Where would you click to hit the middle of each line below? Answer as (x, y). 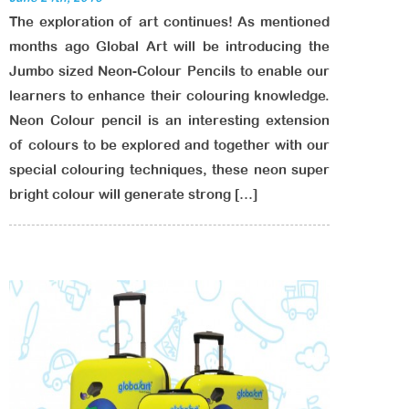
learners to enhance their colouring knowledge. (169, 95)
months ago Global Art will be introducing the (169, 46)
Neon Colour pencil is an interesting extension (169, 120)
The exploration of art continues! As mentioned (169, 21)
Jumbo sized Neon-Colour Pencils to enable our (169, 71)
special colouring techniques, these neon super (169, 169)
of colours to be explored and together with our (169, 145)
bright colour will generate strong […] (133, 194)
